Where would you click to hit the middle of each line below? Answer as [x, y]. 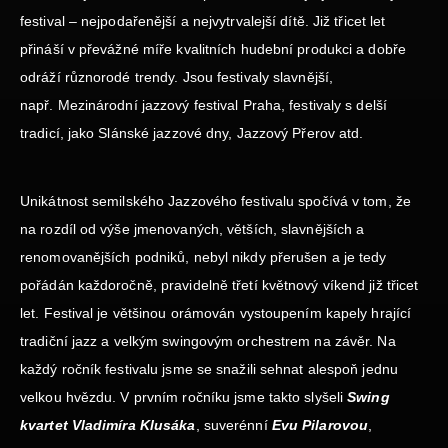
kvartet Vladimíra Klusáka [108, 425]
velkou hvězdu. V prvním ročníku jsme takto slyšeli [184, 397]
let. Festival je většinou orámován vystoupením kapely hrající [216, 313]
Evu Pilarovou [320, 425]
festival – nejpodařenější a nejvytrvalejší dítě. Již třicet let [203, 21]
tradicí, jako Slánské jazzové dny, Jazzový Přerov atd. [192, 133]
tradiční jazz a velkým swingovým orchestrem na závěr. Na [208, 341]
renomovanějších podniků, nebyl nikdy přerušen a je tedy [203, 257]
